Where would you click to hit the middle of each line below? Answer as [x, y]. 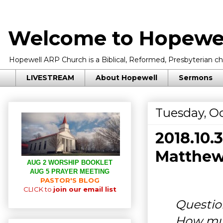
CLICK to [38, 189]
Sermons [196, 78]
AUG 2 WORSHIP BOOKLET [70, 162]
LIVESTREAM [50, 78]
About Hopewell [126, 78]
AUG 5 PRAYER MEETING [70, 171]
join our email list [85, 189]
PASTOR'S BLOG [70, 180]
